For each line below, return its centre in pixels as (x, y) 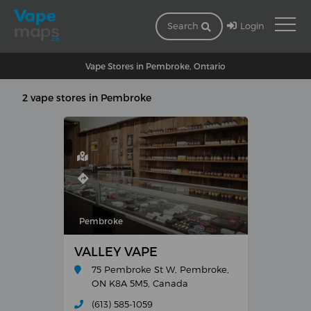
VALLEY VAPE (116, 251)
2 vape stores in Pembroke (87, 97)
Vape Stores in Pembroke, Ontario (155, 66)
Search (184, 26)
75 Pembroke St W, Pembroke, (160, 269)
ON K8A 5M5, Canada (140, 283)
